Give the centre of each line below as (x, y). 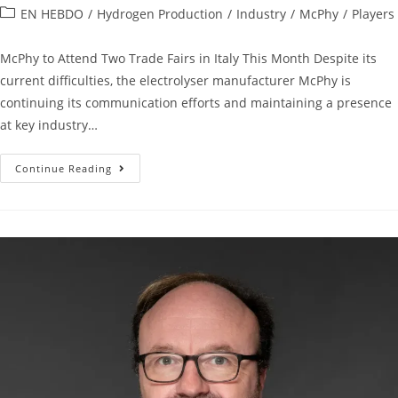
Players (373, 14)
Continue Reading (64, 169)
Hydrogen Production (160, 14)
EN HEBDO (52, 14)
